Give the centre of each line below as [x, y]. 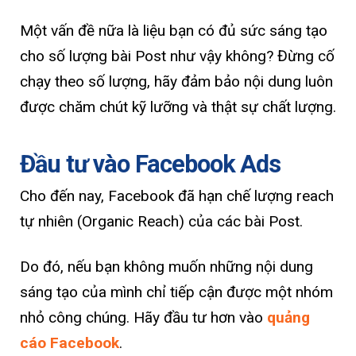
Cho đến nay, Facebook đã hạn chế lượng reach [177, 196]
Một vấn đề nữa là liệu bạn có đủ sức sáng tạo [174, 30]
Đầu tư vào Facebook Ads [151, 164]
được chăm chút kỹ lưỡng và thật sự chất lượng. [178, 106]
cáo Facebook [70, 343]
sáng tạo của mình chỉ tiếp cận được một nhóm [176, 292]
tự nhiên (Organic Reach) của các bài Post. [161, 222]
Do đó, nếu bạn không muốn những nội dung [166, 267]
